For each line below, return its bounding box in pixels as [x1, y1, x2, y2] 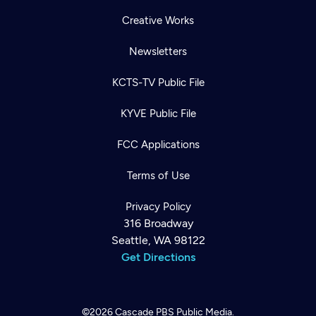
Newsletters [129, 45, 187, 58]
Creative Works [122, 14, 194, 27]
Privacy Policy [125, 200, 191, 213]
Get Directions [121, 250, 195, 264]
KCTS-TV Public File [111, 76, 205, 89]
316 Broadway [123, 217, 193, 230]
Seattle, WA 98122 [111, 233, 205, 247]
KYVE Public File [120, 107, 196, 120]
